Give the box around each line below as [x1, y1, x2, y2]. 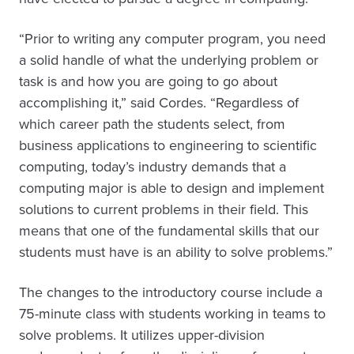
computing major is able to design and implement [19, 178, 324, 198]
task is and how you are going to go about [19, 71, 277, 92]
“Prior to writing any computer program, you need [19, 28, 326, 49]
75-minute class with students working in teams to [19, 303, 326, 324]
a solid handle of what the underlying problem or [19, 50, 318, 70]
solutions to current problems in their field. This [19, 199, 308, 220]
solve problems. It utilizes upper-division [19, 325, 265, 345]
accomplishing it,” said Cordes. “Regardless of [19, 92, 299, 113]
